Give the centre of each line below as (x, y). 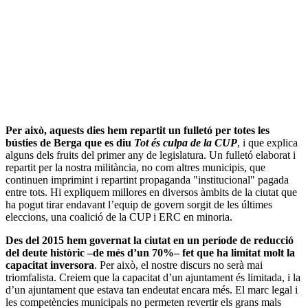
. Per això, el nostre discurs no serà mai (178, 265)
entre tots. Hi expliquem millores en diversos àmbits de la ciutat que (151, 192)
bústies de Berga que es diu (70, 142)
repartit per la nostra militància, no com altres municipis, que (135, 167)
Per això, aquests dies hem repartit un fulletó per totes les (137, 130)
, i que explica (267, 142)
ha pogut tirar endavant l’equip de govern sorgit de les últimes (139, 204)
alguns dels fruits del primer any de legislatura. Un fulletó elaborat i (151, 155)
